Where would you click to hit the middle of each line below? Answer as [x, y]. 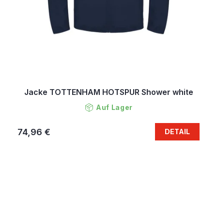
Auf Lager [114, 108]
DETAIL [177, 132]
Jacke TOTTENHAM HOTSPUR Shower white [108, 92]
